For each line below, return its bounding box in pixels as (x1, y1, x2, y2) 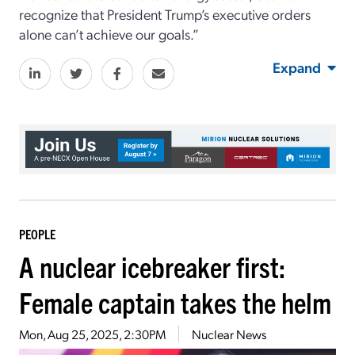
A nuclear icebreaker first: (19, 248, 285, 284)
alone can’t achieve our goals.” (19, 24, 199, 43)
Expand (273, 57, 321, 76)
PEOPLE (19, 226, 55, 242)
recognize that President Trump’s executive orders (19, 4, 311, 23)
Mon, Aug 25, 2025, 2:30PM (19, 326, 166, 343)
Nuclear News (192, 326, 266, 343)
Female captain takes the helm (19, 284, 331, 320)
